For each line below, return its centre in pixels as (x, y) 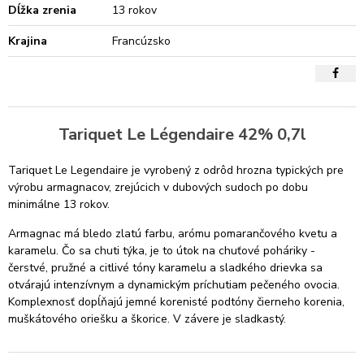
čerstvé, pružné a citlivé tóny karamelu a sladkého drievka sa (165, 268)
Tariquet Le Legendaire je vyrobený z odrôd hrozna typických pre (176, 170)
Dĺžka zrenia (42, 10)
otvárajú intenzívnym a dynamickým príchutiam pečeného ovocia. (174, 285)
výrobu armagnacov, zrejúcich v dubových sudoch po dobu (158, 187)
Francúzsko (142, 41)
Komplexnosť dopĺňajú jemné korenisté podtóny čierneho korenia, (176, 302)
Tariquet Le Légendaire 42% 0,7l (182, 134)
